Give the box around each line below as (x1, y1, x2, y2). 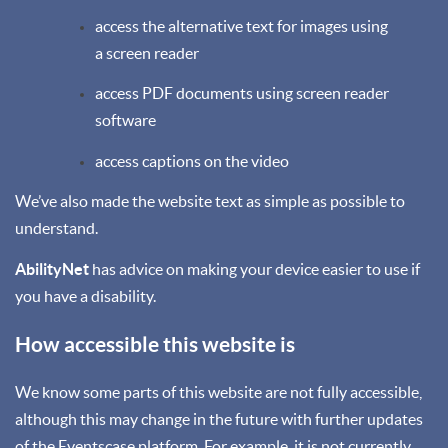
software (95, 111, 156, 129)
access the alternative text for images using (95, 16, 388, 35)
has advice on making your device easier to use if (89, 259, 420, 278)
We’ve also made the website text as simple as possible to (15, 192, 405, 210)
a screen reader (95, 43, 199, 62)
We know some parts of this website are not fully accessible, (15, 382, 422, 401)
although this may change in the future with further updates (15, 409, 423, 428)
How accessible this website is (15, 331, 295, 356)
